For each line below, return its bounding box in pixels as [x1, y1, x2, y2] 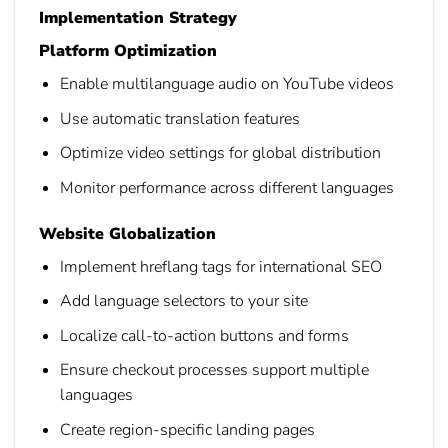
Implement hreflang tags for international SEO [59, 255, 382, 278]
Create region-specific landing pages [59, 418, 315, 441]
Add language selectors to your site [59, 290, 308, 313]
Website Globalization [39, 222, 216, 245]
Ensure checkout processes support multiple [59, 359, 369, 382]
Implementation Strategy [39, 7, 237, 30]
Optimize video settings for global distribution [59, 142, 381, 165]
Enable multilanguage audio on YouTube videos [59, 73, 394, 96]
